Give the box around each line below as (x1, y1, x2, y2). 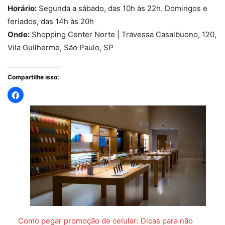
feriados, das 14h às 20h (8, 17, 94, 27)
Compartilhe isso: (8, 73, 59, 81)
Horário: (8, 4, 37, 14)
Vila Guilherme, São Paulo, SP (8, 43, 114, 53)
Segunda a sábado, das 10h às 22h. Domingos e (37, 4, 207, 14)
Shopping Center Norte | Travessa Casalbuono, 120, (30, 30, 216, 40)
